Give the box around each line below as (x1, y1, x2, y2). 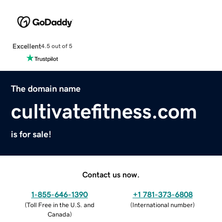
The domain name (11, 84, 81, 93)
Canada (47, 211, 70, 218)
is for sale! (11, 129, 52, 139)
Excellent (12, 42, 41, 50)
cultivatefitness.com (11, 101, 198, 122)
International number (132, 201, 193, 208)
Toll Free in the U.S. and (26, 201, 95, 208)
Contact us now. (82, 170, 140, 178)
